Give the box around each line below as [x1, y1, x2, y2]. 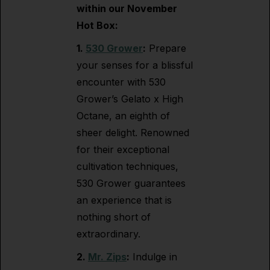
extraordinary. [77, 228, 140, 240]
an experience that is [77, 194, 172, 206]
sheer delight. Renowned [77, 127, 189, 139]
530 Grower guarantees [77, 177, 186, 189]
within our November [77, 2, 177, 14]
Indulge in [130, 251, 177, 263]
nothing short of [77, 211, 151, 223]
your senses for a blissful [77, 59, 193, 71]
